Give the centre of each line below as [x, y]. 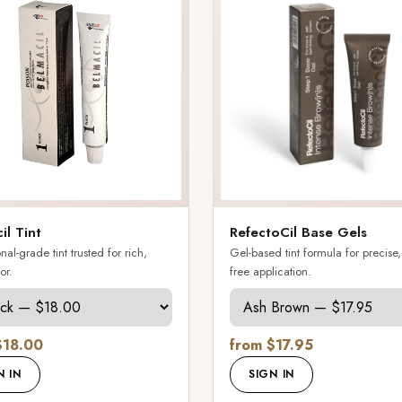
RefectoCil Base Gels [298, 233]
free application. [271, 272]
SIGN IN [272, 375]
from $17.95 [271, 345]
